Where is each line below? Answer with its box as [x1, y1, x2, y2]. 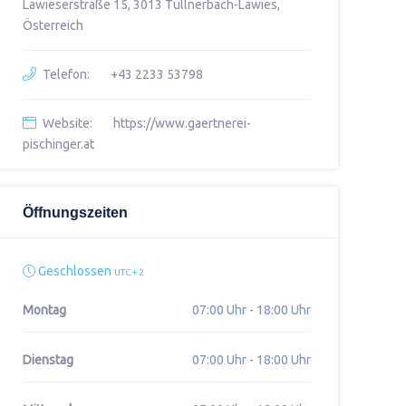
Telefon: [42, 67, 90, 82]
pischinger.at [22, 137, 94, 151]
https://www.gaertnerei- [112, 116, 251, 130]
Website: [42, 116, 92, 130]
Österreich [22, 18, 83, 33]
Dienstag [22, 353, 73, 367]
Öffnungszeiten [22, 204, 128, 220]
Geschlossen [34, 264, 114, 278]
